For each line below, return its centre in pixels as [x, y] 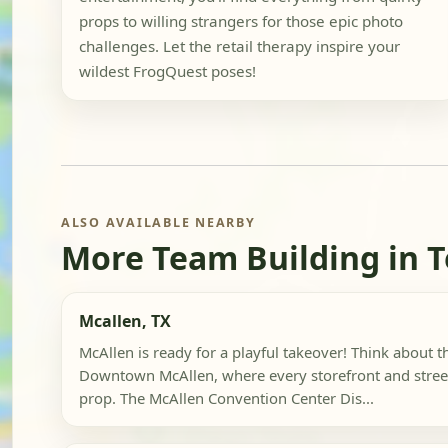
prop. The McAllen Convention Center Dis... [226, 398]
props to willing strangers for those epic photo [240, 21]
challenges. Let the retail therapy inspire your [239, 46]
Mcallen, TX [124, 320]
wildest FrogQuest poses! [167, 71]
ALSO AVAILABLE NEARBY [158, 223]
